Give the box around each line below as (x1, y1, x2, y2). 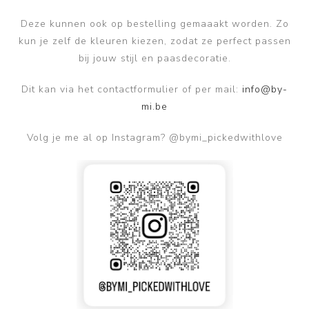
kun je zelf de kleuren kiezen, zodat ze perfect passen (18, 34, 291, 48)
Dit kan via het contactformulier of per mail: (21, 83, 242, 97)
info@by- (242, 83, 288, 97)
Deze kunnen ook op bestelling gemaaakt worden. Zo (20, 17, 289, 31)
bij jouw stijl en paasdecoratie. (78, 52, 231, 66)
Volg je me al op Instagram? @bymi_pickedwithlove (26, 131, 283, 145)
